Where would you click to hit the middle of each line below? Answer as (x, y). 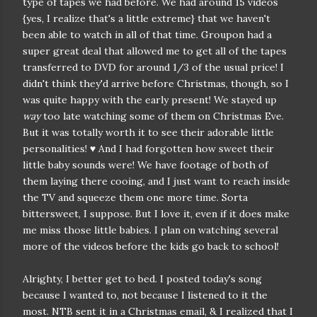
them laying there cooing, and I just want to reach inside (156, 181)
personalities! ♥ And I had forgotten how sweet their (148, 149)
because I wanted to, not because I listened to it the (145, 295)
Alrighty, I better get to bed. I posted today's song (142, 279)
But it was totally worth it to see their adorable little (148, 132)
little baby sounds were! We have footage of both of (145, 165)
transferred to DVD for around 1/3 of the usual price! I (153, 67)
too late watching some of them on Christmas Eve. (162, 116)
